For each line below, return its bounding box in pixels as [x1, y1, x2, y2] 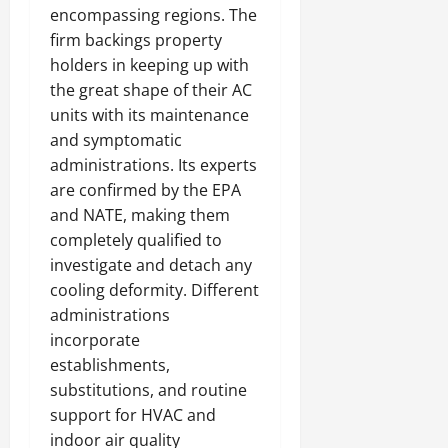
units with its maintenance [50, 104, 249, 126]
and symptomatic [50, 129, 182, 151]
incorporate [50, 329, 140, 351]
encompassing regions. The [50, 4, 257, 26]
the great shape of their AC [50, 79, 252, 101]
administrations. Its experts [50, 154, 257, 176]
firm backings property [50, 29, 222, 51]
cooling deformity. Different [50, 279, 259, 301]
